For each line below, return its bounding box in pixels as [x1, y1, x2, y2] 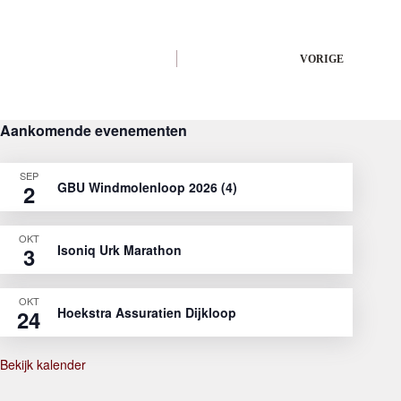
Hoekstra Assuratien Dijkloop [57, 303, 236, 321]
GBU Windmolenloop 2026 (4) [57, 178, 237, 196]
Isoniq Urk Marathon [57, 241, 182, 259]
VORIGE [300, 53, 345, 65]
